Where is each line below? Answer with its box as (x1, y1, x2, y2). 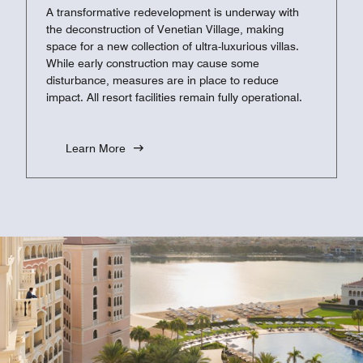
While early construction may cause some (46, 56, 259, 70)
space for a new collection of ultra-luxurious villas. (46, 39, 299, 53)
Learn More (66, 141, 126, 155)
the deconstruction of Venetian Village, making (46, 22, 284, 36)
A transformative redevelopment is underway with (46, 5, 299, 19)
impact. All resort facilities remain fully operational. (46, 90, 302, 104)
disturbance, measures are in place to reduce (46, 73, 279, 87)
